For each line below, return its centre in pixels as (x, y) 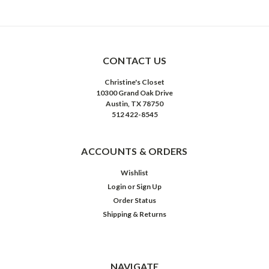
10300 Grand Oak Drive (134, 93)
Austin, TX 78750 (134, 104)
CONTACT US (134, 61)
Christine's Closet (134, 82)
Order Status (134, 201)
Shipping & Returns (134, 214)
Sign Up (149, 187)
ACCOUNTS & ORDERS (134, 151)
